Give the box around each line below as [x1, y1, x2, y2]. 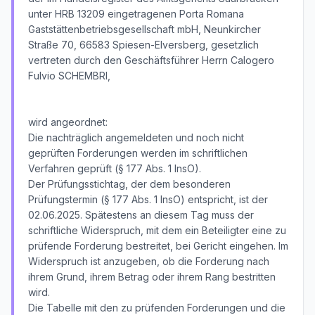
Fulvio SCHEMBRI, [28, 70, 110, 82]
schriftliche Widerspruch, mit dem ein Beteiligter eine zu [28, 224, 286, 236]
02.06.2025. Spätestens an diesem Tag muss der [28, 209, 254, 221]
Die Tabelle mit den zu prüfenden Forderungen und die [28, 302, 285, 314]
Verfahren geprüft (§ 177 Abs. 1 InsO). [28, 162, 201, 174]
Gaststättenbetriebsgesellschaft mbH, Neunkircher [28, 23, 261, 35]
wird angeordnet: [28, 116, 108, 128]
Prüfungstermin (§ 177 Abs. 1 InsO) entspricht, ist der [28, 193, 268, 205]
